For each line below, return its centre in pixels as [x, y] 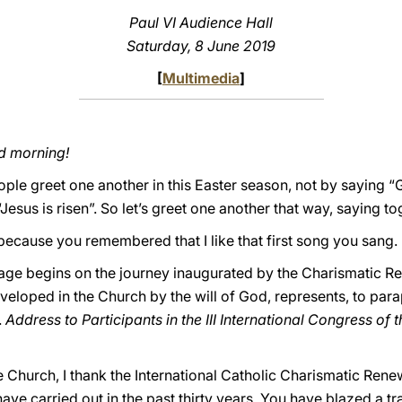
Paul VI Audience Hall [201, 22]
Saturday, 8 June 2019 [201, 46]
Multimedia [201, 78]
